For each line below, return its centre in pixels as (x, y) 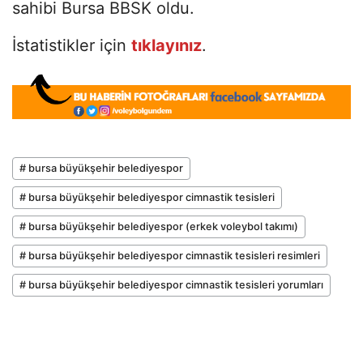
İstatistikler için (72, 45)
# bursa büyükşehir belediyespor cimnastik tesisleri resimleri (170, 256)
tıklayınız (167, 45)
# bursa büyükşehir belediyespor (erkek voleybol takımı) (159, 227)
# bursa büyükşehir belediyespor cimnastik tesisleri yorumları (171, 285)
